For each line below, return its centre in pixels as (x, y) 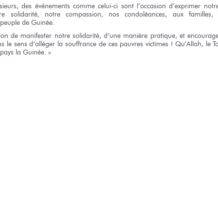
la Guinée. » (33, 52)
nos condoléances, (138, 14)
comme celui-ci (95, 6)
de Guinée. (38, 23)
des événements (46, 6)
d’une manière (126, 35)
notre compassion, (74, 14)
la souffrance (77, 44)
